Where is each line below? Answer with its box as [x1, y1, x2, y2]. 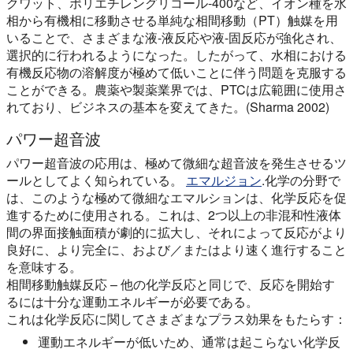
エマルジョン [186, 171, 262, 189]
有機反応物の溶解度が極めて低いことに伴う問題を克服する [6, 63, 347, 81]
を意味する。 [6, 258, 82, 276]
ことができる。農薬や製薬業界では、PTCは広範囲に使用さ [6, 80, 347, 98]
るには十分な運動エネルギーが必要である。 [6, 292, 258, 310]
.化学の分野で [262, 171, 340, 189]
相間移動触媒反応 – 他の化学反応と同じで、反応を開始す [6, 275, 335, 293]
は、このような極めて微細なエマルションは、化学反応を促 [6, 188, 347, 206]
